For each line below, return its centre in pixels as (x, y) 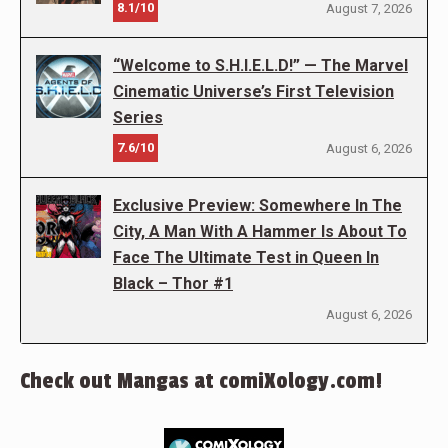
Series (138, 117)
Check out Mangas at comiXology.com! (201, 380)
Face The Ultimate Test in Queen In (246, 257)
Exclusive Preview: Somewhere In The (257, 205)
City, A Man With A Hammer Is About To (260, 231)
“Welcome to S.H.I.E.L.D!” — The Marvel (260, 65)
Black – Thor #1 (173, 283)
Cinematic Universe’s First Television (253, 91)
